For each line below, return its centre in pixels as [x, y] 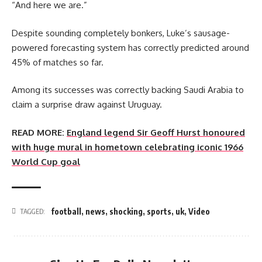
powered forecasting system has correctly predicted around [130, 47]
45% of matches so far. [58, 62]
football [66, 211]
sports [159, 211]
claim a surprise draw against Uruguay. [87, 105]
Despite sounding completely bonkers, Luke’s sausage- [121, 33]
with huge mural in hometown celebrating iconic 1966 [127, 147]
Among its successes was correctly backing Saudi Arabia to [128, 90]
